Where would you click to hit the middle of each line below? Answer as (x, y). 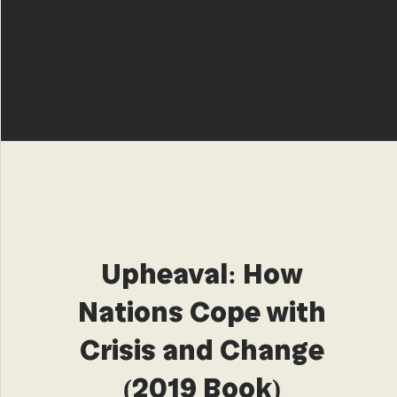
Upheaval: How (202, 274)
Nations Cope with (202, 312)
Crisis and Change (202, 350)
